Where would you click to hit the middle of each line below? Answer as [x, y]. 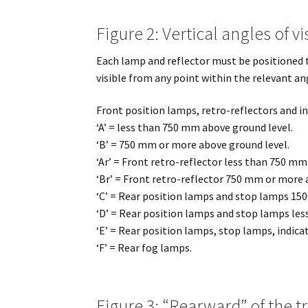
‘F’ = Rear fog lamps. [144, 248]
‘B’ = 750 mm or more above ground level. [193, 145]
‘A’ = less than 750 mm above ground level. [195, 128]
